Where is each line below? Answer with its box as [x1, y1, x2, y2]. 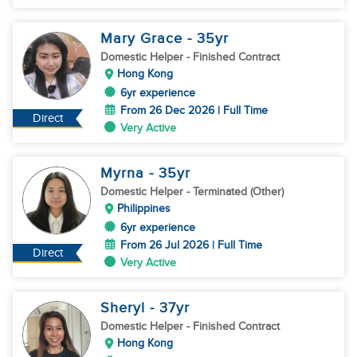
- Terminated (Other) [186, 185, 284, 198]
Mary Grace [100, 30, 187, 47]
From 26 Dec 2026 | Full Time [120, 104, 268, 117]
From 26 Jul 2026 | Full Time [120, 238, 262, 252]
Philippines [117, 202, 171, 215]
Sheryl [100, 300, 150, 316]
